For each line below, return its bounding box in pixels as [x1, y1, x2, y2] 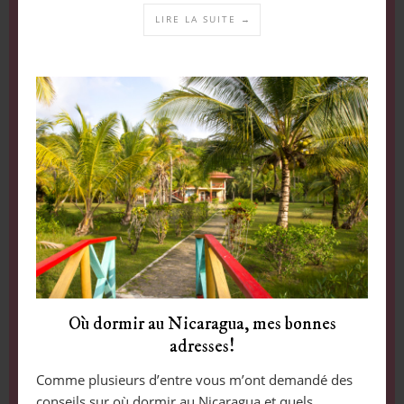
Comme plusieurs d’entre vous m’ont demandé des [35, 371, 353, 390]
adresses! [170, 335, 234, 359]
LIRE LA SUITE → [155, 13, 252, 26]
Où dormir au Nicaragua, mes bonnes [68, 313, 336, 336]
